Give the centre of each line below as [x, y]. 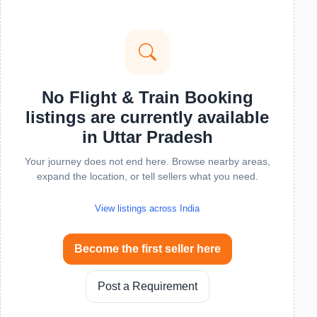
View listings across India [147, 208]
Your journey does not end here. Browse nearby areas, [147, 161]
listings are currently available [147, 117]
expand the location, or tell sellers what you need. [147, 176]
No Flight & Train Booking [147, 97]
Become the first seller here [147, 249]
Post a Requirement [147, 286]
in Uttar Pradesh [147, 137]
